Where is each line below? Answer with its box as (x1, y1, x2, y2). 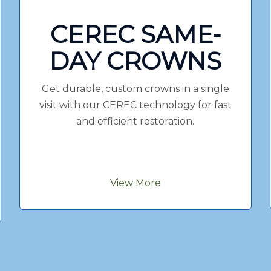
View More (109, 177, 161, 189)
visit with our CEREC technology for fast (39, 99, 232, 111)
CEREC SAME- (50, 19, 221, 49)
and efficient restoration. (76, 115, 195, 127)
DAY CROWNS (49, 45, 222, 76)
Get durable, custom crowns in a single (41, 82, 229, 94)
